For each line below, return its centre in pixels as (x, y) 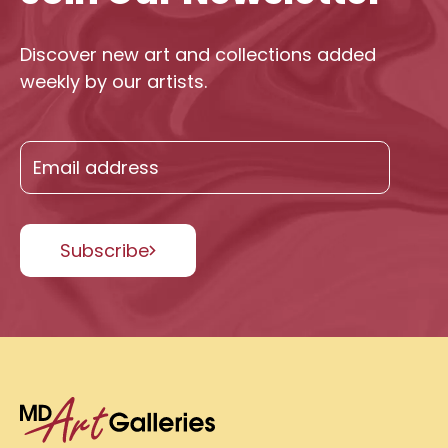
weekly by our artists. (113, 81)
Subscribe (104, 250)
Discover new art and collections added (198, 54)
